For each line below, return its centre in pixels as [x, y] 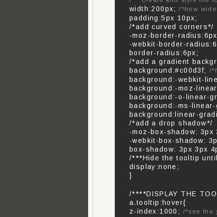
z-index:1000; [156, 211]
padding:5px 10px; [163, 18]
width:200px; [153, 9]
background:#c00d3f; [169, 70]
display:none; [155, 167]
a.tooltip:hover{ [158, 202]
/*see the [199, 212]
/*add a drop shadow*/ [171, 123]
